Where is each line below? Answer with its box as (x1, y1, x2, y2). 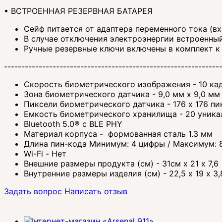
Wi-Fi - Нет (24, 149, 69, 159)
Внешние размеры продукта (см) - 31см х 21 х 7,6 (24, 159, 219, 169)
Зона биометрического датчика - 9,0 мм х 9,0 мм (24, 89, 220, 100)
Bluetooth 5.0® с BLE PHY (24, 119, 122, 129)
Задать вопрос (4, 186, 62, 197)
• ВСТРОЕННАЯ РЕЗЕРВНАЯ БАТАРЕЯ (4, 6, 153, 16)
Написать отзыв (64, 186, 127, 197)
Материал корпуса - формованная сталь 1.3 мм (24, 129, 213, 139)
